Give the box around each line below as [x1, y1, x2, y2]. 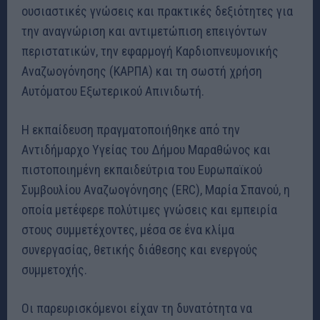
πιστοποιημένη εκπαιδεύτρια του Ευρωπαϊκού [21, 161, 262, 177]
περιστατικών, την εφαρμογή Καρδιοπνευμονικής [21, 43, 279, 59]
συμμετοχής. [21, 261, 87, 277]
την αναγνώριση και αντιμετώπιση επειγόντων [21, 23, 267, 39]
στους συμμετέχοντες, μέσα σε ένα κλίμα [21, 221, 234, 237]
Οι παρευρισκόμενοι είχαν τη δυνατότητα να [21, 300, 252, 316]
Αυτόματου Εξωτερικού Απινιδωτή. [21, 83, 204, 99]
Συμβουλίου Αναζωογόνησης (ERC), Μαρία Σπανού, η [21, 181, 290, 197]
